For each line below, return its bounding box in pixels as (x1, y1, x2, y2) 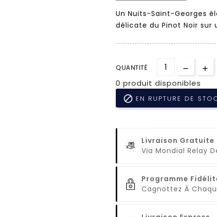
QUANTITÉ (116, 62, 147, 72)
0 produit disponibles (116, 77, 201, 88)
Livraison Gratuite (141, 135, 215, 145)
